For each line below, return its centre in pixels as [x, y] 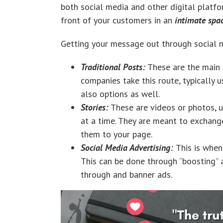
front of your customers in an [118, 20]
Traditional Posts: [113, 67]
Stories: [95, 107]
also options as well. [120, 94]
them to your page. [116, 134]
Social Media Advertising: [128, 147]
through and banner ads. [126, 174]
